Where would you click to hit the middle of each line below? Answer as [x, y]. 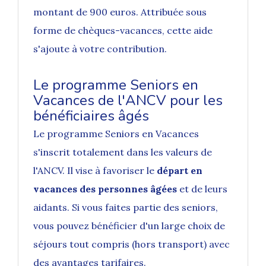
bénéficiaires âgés [91, 116]
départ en [180, 171]
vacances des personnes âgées [105, 189]
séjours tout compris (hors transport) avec [132, 244]
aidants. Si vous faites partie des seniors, [126, 208]
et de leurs [202, 189]
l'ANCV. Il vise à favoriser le [95, 171]
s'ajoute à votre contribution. [100, 49]
